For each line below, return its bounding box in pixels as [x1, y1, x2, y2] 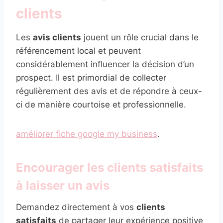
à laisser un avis [16, 178, 110, 193]
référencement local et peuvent [16, 45, 141, 56]
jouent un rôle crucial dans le [81, 32, 199, 42]
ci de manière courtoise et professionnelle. [16, 99, 186, 110]
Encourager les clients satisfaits [16, 160, 203, 175]
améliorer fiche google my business [16, 128, 157, 139]
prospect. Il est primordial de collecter [16, 72, 166, 83]
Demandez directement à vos [16, 202, 136, 212]
